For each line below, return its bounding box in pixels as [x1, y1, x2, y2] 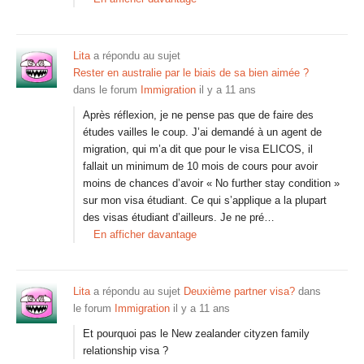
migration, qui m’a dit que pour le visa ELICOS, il [83, 143, 313, 155]
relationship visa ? [83, 344, 168, 357]
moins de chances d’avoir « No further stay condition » [83, 177, 340, 189]
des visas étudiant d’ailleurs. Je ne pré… [83, 211, 275, 223]
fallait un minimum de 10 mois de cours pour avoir [83, 160, 318, 172]
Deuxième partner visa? [184, 285, 295, 297]
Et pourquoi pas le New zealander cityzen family [83, 327, 310, 340]
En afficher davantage [93, 228, 197, 240]
